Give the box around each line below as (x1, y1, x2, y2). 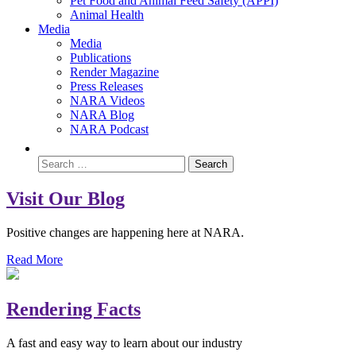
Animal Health (70, 8, 144, 21)
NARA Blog (70, 108, 134, 122)
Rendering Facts (6, 298, 141, 319)
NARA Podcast (70, 122, 149, 136)
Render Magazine (70, 65, 159, 79)
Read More (6, 252, 63, 266)
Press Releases (70, 79, 143, 93)
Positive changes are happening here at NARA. (6, 225, 244, 239)
